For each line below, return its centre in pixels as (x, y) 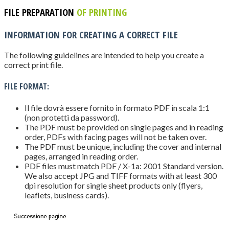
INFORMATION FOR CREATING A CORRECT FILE (91, 34)
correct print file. (33, 65)
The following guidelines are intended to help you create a (104, 55)
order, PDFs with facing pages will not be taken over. (116, 136)
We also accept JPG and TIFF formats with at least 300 (121, 175)
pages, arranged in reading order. (81, 156)
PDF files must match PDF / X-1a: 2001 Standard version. (124, 166)
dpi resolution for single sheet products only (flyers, (113, 185)
